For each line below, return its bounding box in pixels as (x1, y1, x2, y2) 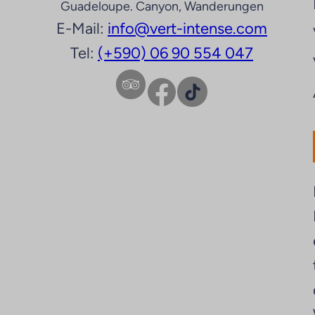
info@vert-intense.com (108, 18, 267, 38)
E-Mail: (56, 18, 108, 38)
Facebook (144, 70, 160, 112)
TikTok (183, 80, 192, 101)
